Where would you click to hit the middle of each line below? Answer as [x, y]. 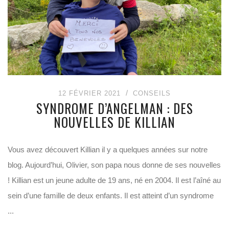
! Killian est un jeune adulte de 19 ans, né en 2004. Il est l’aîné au [114, 180]
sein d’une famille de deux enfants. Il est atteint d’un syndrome [111, 196]
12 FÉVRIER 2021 [89, 93]
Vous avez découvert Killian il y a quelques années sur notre [108, 150]
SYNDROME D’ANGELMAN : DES [114, 108]
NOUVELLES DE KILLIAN [114, 122]
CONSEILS [152, 93]
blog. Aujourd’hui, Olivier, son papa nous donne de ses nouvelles [114, 165]
